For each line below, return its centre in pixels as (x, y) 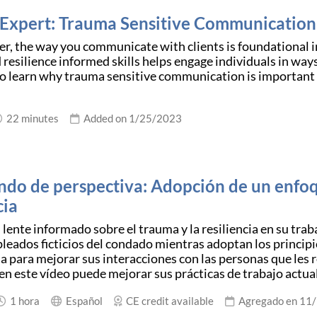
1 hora (23, 300)
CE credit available (168, 300)
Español (82, 300)
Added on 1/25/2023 (131, 119)
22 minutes (30, 119)
